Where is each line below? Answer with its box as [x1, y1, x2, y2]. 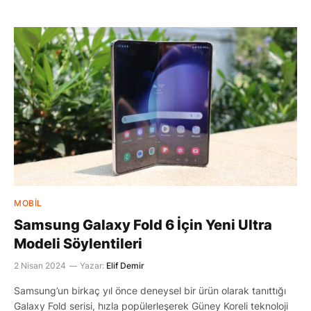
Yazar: [80, 260, 104, 271]
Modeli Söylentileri [14, 235, 142, 252]
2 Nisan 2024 [14, 260, 66, 271]
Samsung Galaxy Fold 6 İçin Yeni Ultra [14, 217, 272, 233]
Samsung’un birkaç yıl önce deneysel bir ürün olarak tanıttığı [14, 285, 286, 296]
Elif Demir [106, 260, 144, 271]
